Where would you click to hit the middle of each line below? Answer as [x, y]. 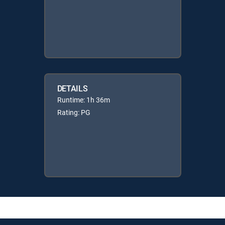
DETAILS [72, 88]
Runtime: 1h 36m [83, 99]
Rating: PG [74, 112]
